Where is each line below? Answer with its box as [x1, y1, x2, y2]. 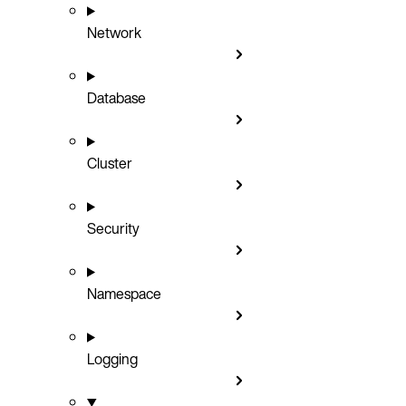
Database [87, 86, 146, 109]
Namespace [87, 282, 161, 304]
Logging [87, 347, 138, 370]
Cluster [87, 151, 132, 174]
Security [87, 217, 140, 239]
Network [87, 21, 141, 43]
